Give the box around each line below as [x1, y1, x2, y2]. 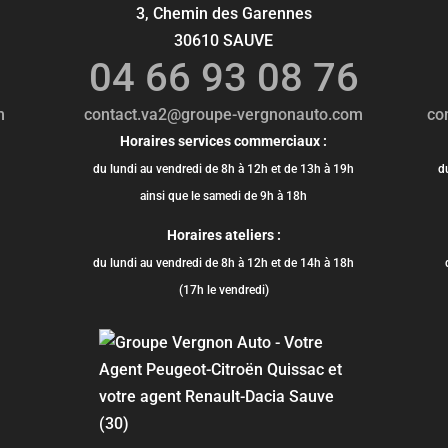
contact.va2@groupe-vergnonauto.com [84, 104, 364, 124]
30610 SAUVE [174, 30, 274, 50]
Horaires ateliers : [166, 226, 281, 243]
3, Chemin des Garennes [135, 3, 312, 23]
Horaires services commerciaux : [120, 132, 328, 149]
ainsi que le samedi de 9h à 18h [140, 188, 308, 203]
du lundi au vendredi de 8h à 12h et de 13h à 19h [93, 161, 355, 176]
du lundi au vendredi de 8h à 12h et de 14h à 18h [93, 255, 355, 270]
